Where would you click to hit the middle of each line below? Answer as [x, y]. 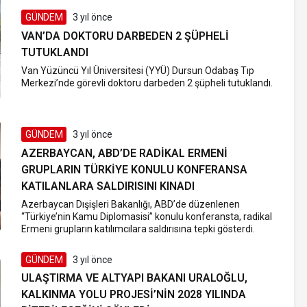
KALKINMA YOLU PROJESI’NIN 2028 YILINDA [134, 295]
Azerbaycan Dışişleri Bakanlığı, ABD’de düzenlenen [131, 205]
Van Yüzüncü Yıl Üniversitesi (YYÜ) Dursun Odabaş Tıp [138, 70]
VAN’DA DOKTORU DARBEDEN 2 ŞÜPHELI [125, 36]
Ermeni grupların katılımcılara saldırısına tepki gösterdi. [138, 229]
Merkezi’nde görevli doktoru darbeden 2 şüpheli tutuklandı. [147, 83]
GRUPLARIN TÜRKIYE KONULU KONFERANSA [135, 170]
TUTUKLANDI [55, 52]
